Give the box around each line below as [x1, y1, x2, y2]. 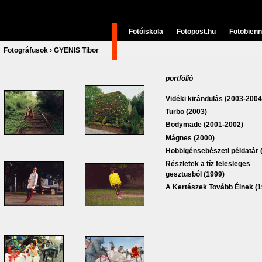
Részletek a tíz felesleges [166, 159, 250, 168]
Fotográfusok [4, 46, 48, 54]
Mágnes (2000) [166, 133, 215, 142]
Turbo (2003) [166, 108, 207, 116]
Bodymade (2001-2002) [166, 120, 243, 129]
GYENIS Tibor [54, 46, 99, 54]
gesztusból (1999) [166, 170, 225, 178]
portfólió [166, 74, 193, 82]
